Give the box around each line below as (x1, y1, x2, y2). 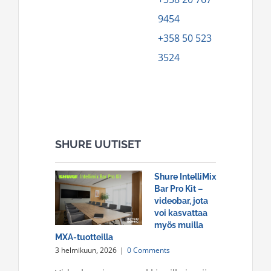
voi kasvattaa (154, 207, 207, 218)
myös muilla (154, 220, 203, 230)
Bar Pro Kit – (154, 183, 203, 194)
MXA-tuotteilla (55, 232, 113, 242)
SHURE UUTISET (55, 138, 141, 151)
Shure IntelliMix (154, 171, 216, 181)
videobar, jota (154, 195, 208, 206)
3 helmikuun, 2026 (55, 244, 117, 255)
